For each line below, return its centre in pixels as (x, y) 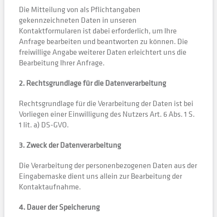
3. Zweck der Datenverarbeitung (70, 145)
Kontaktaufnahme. (50, 186)
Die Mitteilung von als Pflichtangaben (79, 9)
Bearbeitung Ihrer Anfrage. (62, 62)
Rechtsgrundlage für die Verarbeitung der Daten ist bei (106, 103)
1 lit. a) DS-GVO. (44, 124)
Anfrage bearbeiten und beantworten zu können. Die (103, 41)
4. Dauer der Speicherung (59, 207)
